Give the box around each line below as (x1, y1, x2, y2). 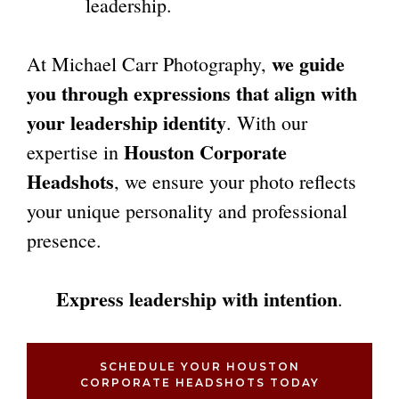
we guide (272, 49, 345, 78)
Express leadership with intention (56, 284, 338, 313)
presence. (27, 227, 102, 253)
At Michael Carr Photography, (27, 51, 272, 77)
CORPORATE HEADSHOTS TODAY (79, 376, 320, 389)
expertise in (27, 139, 124, 165)
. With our (226, 110, 307, 135)
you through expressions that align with (27, 78, 357, 108)
